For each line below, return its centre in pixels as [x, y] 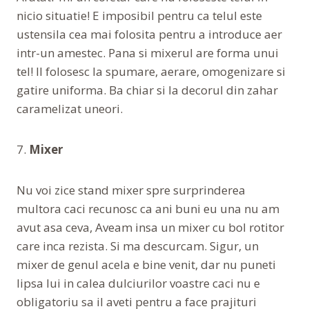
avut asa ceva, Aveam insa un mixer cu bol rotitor [150, 227]
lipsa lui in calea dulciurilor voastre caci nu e [138, 283]
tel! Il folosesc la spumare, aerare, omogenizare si [151, 71]
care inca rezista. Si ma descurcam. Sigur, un [138, 246]
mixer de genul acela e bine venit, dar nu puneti [146, 264]
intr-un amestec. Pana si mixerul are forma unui [148, 52]
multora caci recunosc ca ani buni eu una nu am [148, 208]
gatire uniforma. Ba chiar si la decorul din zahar [147, 90]
